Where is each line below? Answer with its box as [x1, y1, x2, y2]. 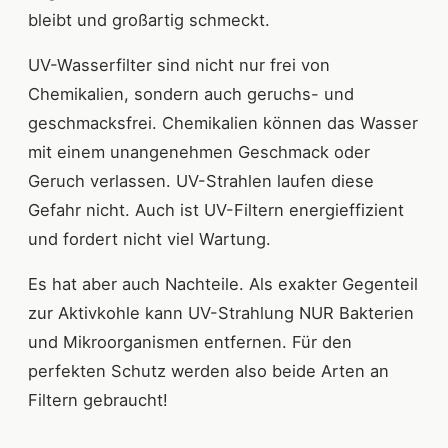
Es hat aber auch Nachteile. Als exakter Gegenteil [28, 274, 418, 295]
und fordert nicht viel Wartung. [28, 229, 271, 250]
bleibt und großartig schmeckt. [28, 10, 270, 31]
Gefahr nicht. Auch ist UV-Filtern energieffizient [28, 200, 404, 221]
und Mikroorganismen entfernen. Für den [28, 332, 352, 353]
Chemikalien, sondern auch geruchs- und [28, 84, 354, 105]
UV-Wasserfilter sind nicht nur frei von [28, 55, 330, 76]
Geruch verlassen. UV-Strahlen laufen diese [28, 171, 374, 192]
